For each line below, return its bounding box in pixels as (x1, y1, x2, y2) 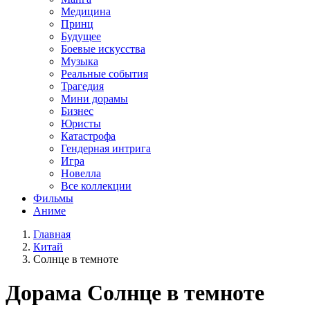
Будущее (61, 30, 101, 42)
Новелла (61, 167, 101, 179)
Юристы (61, 117, 101, 129)
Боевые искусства (61, 42, 145, 55)
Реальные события (61, 67, 148, 80)
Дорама (6, 280, 87, 306)
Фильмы (33, 192, 73, 204)
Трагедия (61, 80, 104, 92)
